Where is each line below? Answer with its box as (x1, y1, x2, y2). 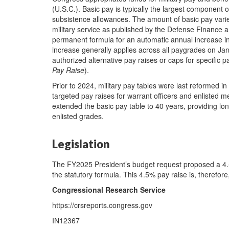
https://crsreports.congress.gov (52, 199, 152, 210)
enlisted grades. (52, 111, 104, 121)
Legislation (52, 137, 110, 151)
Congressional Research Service (52, 184, 166, 195)
